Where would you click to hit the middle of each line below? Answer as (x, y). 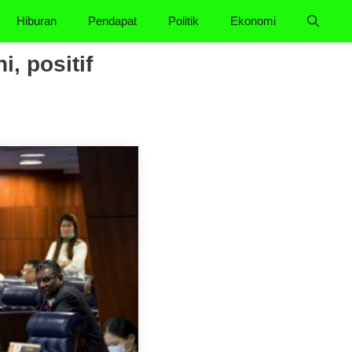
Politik (183, 21)
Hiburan (37, 21)
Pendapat (112, 21)
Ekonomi (253, 21)
